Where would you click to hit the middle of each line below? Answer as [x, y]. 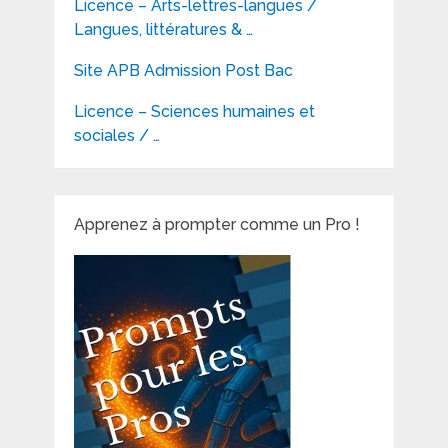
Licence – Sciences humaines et [194, 112]
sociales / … [116, 136]
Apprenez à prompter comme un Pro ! [216, 225]
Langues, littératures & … [163, 30]
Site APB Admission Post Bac [183, 71]
